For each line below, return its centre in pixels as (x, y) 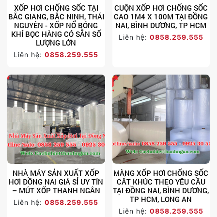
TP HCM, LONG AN (161, 199)
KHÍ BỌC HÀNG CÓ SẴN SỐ (56, 34)
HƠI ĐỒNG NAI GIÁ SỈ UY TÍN (56, 181)
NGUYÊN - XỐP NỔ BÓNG (56, 25)
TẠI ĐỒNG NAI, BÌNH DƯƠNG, (161, 190)
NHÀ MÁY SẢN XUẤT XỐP (56, 173)
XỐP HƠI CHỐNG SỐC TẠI (56, 8)
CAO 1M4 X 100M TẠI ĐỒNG (161, 16)
